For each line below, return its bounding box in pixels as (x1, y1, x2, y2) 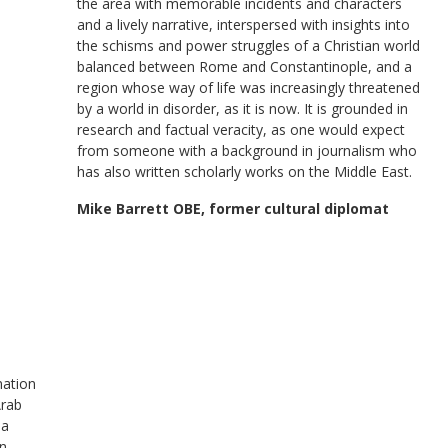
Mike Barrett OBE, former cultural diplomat (77, 199, 389, 218)
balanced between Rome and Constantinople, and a (77, 57, 412, 76)
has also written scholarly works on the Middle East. (77, 162, 412, 181)
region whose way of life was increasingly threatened (77, 78, 420, 97)
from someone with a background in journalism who (77, 141, 417, 160)
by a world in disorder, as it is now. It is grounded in (77, 99, 408, 118)
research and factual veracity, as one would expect (77, 120, 405, 139)
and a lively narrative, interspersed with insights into (77, 15, 410, 34)
